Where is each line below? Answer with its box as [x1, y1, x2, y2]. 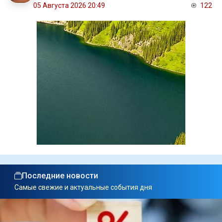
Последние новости [22, 171, 98, 181]
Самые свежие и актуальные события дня [14, 183, 152, 192]
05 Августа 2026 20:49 [33, 1, 105, 10]
